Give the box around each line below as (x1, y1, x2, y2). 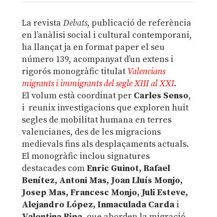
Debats (62, 17, 87, 29)
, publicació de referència (87, 17, 191, 29)
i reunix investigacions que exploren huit (21, 102, 188, 113)
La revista (21, 17, 63, 29)
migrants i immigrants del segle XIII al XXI (21, 77, 174, 89)
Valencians (127, 65, 165, 77)
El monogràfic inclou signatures (21, 150, 150, 162)
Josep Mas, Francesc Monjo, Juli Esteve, (21, 186, 188, 198)
